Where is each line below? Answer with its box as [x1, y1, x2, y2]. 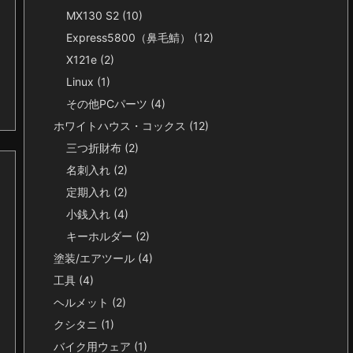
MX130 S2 [66, 9, 122, 22]
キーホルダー [66, 229, 136, 243]
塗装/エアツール [54, 251, 138, 265]
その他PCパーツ [66, 97, 150, 110]
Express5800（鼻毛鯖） [66, 31, 194, 44]
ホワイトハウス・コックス [54, 119, 189, 132]
